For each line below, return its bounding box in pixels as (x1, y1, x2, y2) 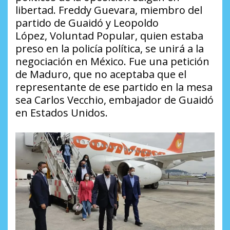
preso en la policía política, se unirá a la (15, 41, 204, 55)
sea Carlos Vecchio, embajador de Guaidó (15, 92, 214, 107)
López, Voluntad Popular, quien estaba (15, 28, 203, 43)
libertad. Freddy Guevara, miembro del (15, 3, 202, 17)
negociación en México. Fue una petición (15, 54, 209, 68)
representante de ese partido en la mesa (15, 80, 213, 94)
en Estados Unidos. (15, 105, 108, 120)
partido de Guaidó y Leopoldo (15, 15, 159, 30)
